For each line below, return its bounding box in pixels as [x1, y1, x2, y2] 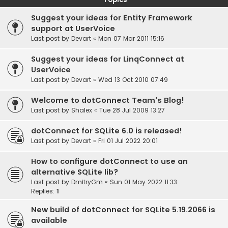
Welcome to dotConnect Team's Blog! [31, 95, 184, 106]
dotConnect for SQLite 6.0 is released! [31, 126, 182, 136]
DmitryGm [71, 178, 103, 187]
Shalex [71, 106, 92, 115]
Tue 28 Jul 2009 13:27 [99, 106, 165, 115]
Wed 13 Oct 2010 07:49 [98, 75, 168, 84]
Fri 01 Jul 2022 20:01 [98, 136, 158, 146]
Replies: [31, 187, 56, 196]
